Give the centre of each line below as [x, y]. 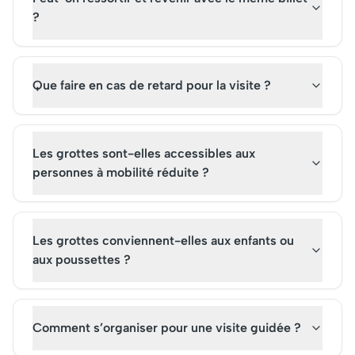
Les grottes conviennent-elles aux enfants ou [163, 240]
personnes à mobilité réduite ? [121, 172]
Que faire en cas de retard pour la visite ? [152, 85]
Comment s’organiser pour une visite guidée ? [167, 328]
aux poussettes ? [82, 260]
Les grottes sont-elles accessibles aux [144, 153]
